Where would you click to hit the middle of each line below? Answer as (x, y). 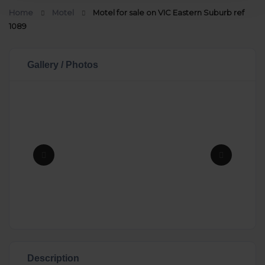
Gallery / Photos (63, 64)
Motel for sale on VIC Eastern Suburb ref (169, 12)
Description (53, 258)
